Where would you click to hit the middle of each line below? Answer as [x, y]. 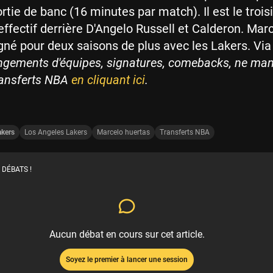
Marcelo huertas [123, 132]
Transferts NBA [185, 132]
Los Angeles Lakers [56, 132]
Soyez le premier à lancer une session [127, 259]
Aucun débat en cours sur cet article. [127, 234]
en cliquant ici [108, 80]
